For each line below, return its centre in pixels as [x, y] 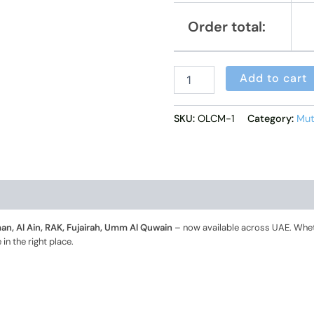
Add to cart [274, 78]
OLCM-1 [216, 119]
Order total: [227, 26]
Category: [272, 119]
